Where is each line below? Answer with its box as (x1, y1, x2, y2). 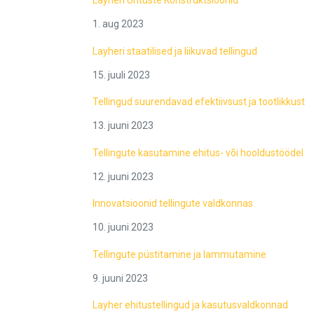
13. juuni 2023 (93, 120, 153, 132)
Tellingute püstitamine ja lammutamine (93, 248, 266, 260)
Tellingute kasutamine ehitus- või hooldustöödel (93, 146, 303, 158)
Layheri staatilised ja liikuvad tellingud (93, 45, 257, 57)
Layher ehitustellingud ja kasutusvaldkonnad (93, 299, 288, 311)
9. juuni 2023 (93, 273, 148, 285)
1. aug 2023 (93, 18, 144, 30)
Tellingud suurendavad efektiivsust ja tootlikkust (93, 96, 305, 108)
